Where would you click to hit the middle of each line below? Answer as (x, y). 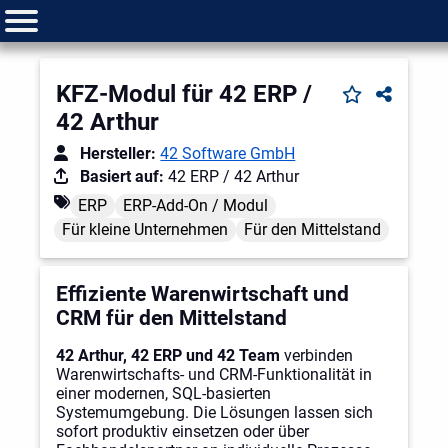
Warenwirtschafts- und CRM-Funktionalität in (214, 375)
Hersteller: (118, 154)
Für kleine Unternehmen (145, 230)
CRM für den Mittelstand (171, 318)
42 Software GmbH (228, 154)
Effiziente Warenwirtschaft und (202, 294)
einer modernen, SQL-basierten (163, 394)
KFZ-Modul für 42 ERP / (184, 94)
